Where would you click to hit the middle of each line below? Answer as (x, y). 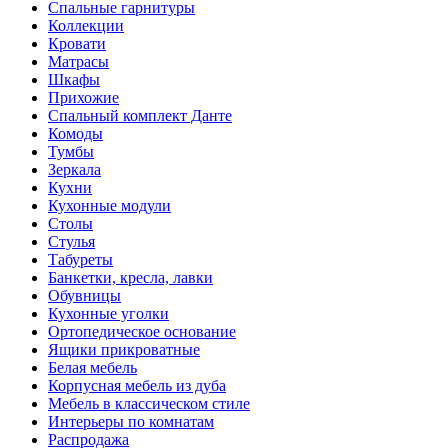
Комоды (75, 133)
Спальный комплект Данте (140, 115)
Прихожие (83, 97)
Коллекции (86, 25)
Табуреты (80, 259)
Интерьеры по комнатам (131, 421)
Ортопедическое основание (142, 331)
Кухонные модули (109, 205)
